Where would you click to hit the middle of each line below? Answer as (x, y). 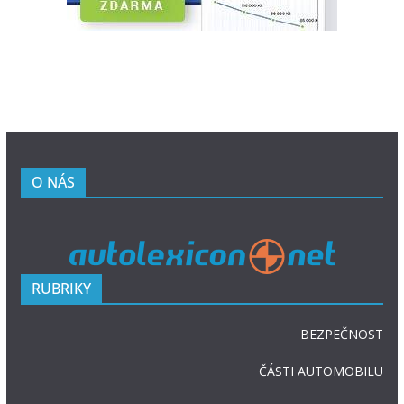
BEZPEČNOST (342, 334)
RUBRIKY (61, 289)
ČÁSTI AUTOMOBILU (321, 371)
